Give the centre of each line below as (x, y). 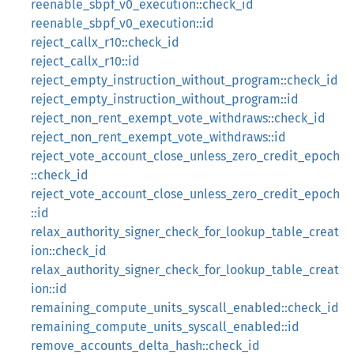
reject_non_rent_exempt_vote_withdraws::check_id (178, 118)
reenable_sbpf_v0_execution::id (122, 23)
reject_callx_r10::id (85, 61)
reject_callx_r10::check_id (105, 42)
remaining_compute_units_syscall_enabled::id (165, 327)
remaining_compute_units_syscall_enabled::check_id (185, 308)
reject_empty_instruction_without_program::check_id (185, 80)
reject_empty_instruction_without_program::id (165, 99)
